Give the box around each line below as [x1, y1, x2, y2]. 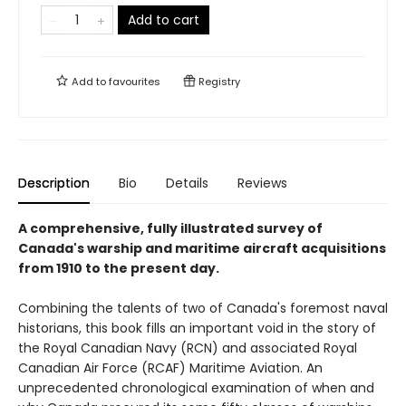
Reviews [237, 174, 287, 192]
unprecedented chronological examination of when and [18, 379, 374, 397]
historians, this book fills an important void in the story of [18, 319, 376, 337]
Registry [196, 74, 240, 89]
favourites [109, 74, 160, 89]
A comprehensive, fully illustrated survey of [18, 219, 323, 237]
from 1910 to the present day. [18, 259, 219, 277]
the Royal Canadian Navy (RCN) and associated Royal [18, 339, 357, 357]
